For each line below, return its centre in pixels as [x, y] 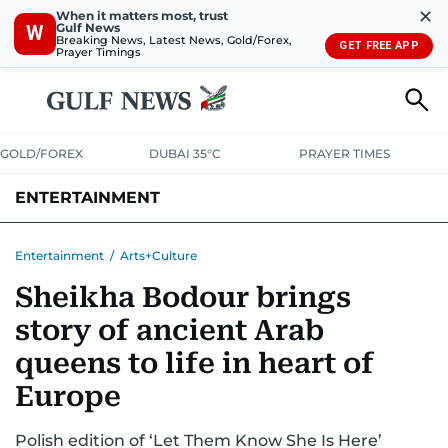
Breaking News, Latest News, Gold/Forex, [174, 39]
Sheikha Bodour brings [183, 297]
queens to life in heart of [194, 363]
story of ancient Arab [169, 330]
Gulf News [88, 27]
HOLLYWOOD [64, 245]
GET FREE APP [379, 45]
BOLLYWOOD [163, 245]
